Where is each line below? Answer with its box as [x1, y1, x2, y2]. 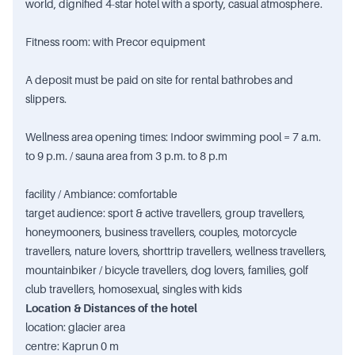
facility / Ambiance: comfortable [25, 188, 177, 200]
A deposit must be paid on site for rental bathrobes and [25, 74, 293, 86]
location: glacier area [25, 321, 125, 334]
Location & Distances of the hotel [25, 302, 197, 315]
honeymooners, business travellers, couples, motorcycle [25, 226, 297, 239]
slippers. [25, 93, 67, 105]
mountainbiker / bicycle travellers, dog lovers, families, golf [25, 264, 308, 277]
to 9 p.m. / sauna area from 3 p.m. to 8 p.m [25, 150, 227, 162]
